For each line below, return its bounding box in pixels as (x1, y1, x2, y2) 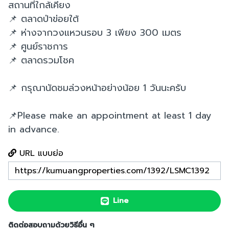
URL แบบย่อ (16, 147, 63, 159)
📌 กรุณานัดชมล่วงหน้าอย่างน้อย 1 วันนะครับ (8, 81, 186, 95)
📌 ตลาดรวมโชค (8, 53, 74, 67)
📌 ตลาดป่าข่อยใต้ (8, 12, 79, 26)
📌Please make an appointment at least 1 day (8, 108, 212, 123)
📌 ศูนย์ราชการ (8, 39, 68, 54)
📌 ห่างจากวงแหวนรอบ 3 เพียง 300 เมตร (8, 26, 181, 40)
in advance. (8, 122, 59, 136)
